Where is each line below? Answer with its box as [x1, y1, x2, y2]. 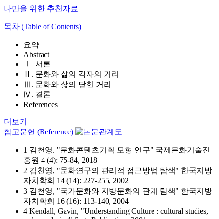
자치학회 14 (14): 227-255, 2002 [23, 176, 129, 185]
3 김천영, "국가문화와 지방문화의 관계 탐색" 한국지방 [23, 187, 212, 195]
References [23, 100, 58, 109]
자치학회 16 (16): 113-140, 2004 [23, 197, 129, 205]
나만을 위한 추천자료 [4, 4, 78, 13]
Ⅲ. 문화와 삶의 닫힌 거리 [23, 80, 111, 88]
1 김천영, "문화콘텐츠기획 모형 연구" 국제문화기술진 [23, 146, 210, 154]
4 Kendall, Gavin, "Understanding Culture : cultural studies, [23, 207, 208, 215]
